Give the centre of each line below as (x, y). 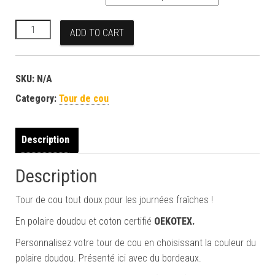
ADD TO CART (97, 33)
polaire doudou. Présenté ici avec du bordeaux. (108, 258)
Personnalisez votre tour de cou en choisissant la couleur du (136, 243)
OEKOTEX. (174, 222)
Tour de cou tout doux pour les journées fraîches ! (114, 200)
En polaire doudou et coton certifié (85, 222)
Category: (37, 99)
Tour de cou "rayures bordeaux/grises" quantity (114, 27)
